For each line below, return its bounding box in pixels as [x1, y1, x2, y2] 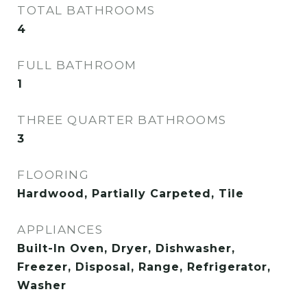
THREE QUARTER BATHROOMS [17, 113, 227, 127]
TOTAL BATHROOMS [17, 3, 156, 17]
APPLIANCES [17, 223, 103, 236]
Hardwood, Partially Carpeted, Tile [17, 187, 244, 200]
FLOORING [17, 168, 89, 182]
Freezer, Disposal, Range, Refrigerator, [17, 260, 271, 273]
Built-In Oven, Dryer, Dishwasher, [17, 242, 235, 255]
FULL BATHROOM [17, 58, 137, 72]
